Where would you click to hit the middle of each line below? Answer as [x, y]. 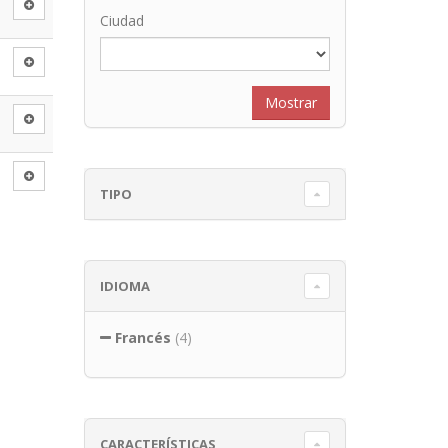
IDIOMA [124, 285]
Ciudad [121, 20]
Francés [142, 337]
